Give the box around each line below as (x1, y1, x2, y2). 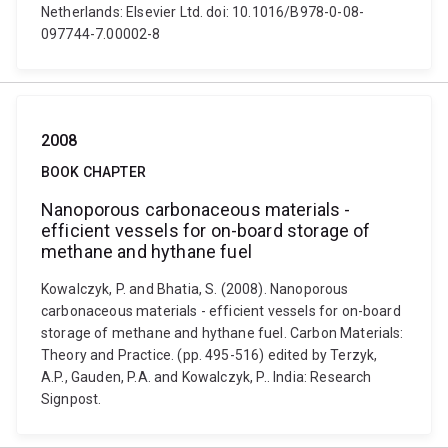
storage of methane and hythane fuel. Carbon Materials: (41, 325, 404, 341)
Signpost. (41, 391, 102, 407)
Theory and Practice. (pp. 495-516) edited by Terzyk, (41, 347, 378, 363)
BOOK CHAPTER (41, 164, 146, 180)
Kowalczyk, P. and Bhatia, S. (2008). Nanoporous (41, 281, 349, 297)
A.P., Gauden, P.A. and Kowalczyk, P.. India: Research (41, 369, 372, 385)
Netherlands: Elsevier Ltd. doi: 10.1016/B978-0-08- (41, 4, 365, 20)
